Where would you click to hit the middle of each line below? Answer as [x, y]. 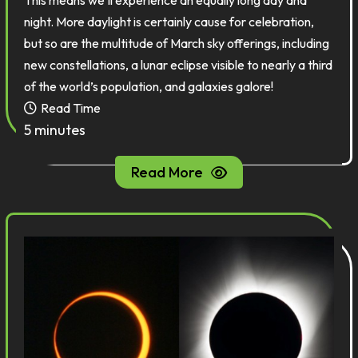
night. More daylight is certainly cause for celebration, [169, 22]
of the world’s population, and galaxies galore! [150, 86]
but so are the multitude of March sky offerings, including [177, 43]
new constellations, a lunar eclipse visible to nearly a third [179, 65]
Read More [167, 172]
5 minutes [55, 130]
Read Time [71, 108]
